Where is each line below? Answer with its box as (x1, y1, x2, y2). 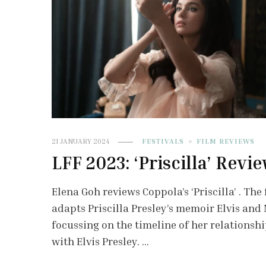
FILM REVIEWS (197, 137, 255, 146)
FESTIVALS (142, 137, 185, 146)
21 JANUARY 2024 (52, 137, 110, 146)
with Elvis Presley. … (52, 235, 150, 248)
